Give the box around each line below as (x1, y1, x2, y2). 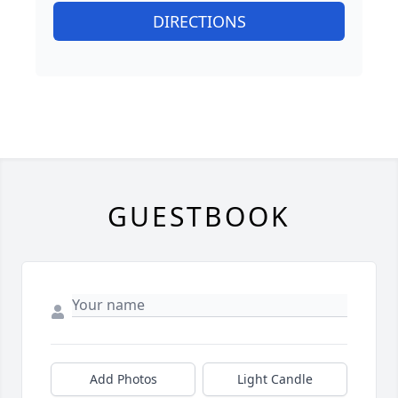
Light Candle (237, 370, 313, 387)
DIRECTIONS (152, 10, 246, 32)
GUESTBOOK (107, 197, 291, 235)
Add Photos (89, 370, 157, 387)
